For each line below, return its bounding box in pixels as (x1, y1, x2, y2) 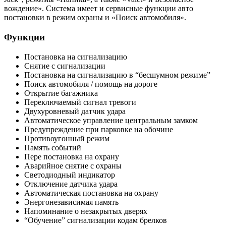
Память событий (24, 143, 81, 152)
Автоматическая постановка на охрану (24, 188, 158, 197)
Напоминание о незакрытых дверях (24, 206, 147, 215)
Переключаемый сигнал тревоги (24, 97, 136, 106)
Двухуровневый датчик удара (24, 106, 126, 116)
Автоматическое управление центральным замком (24, 116, 198, 125)
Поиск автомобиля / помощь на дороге (24, 79, 157, 88)
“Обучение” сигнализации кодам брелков (24, 215, 167, 224)
